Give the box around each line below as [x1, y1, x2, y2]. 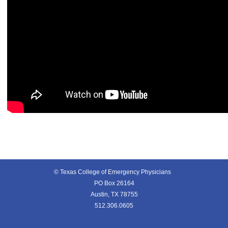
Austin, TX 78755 [90, 191, 138, 198]
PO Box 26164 [94, 180, 134, 187]
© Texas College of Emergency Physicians [54, 168, 174, 176]
